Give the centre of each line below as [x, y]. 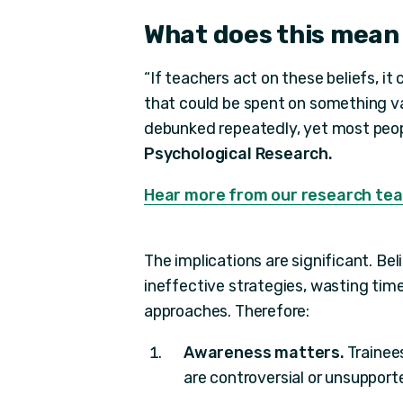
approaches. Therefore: [227, 311]
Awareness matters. [264, 353]
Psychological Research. [238, 153]
